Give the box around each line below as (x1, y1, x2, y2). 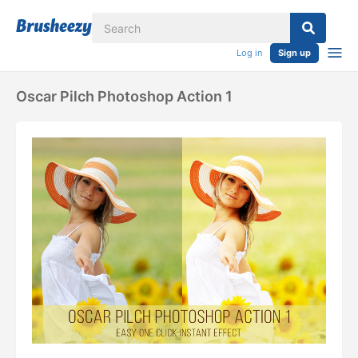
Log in (237, 47, 262, 58)
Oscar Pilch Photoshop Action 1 (16, 88, 233, 105)
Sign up (278, 47, 311, 58)
